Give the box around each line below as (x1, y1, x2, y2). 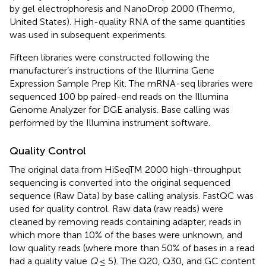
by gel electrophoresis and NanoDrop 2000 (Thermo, (9, 2, 235, 14)
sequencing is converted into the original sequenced (9, 176, 230, 188)
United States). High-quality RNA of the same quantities (9, 15, 245, 27)
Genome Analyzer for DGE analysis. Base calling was (9, 103, 230, 115)
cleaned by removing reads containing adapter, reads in (9, 216, 241, 227)
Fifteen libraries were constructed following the (9, 51, 210, 63)
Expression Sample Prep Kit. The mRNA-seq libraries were (9, 77, 253, 89)
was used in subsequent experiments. (9, 28, 167, 40)
